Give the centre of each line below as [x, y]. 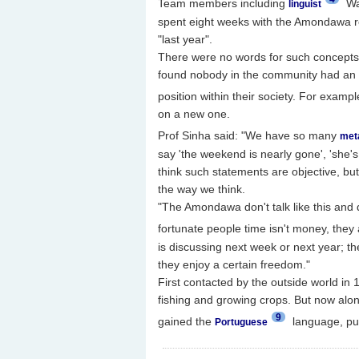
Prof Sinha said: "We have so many [248, 135]
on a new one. [194, 114]
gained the [186, 321]
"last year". [185, 39]
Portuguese [241, 322]
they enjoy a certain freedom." [234, 264]
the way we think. [201, 189]
